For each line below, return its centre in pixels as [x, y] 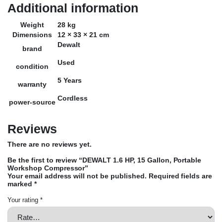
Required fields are [180, 176]
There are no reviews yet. [50, 144]
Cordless [73, 98]
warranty [32, 84]
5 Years [70, 81]
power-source [32, 102]
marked [21, 184]
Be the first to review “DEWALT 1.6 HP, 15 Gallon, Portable [105, 160]
